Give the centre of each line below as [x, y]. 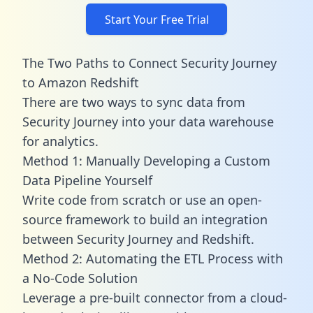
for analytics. [60, 141]
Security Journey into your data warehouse [148, 121]
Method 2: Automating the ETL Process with [153, 258]
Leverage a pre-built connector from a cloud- [155, 297]
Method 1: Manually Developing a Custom [146, 160]
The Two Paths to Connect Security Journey [150, 63]
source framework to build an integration [145, 219]
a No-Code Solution [80, 278]
